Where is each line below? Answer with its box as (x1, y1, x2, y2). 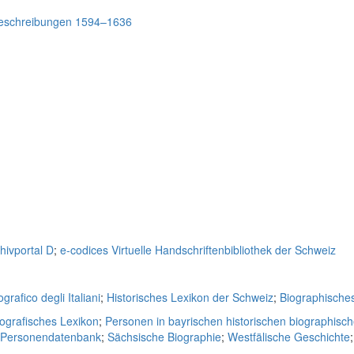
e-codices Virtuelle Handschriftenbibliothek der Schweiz (60, 242, 336, 258)
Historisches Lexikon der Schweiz (107, 289, 273, 305)
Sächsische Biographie (107, 329, 221, 345)
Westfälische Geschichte (228, 329, 350, 345)
